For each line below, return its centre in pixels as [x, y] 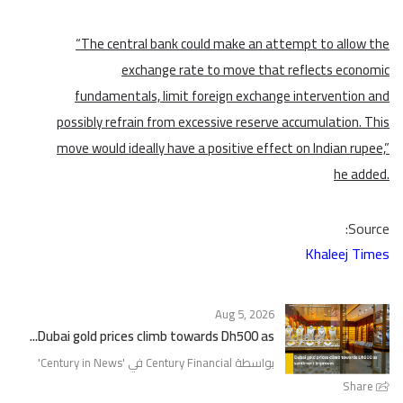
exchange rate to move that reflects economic [255, 70]
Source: [369, 229]
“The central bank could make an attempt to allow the [233, 44]
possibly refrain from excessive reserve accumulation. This [223, 122]
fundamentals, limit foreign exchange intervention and [232, 96]
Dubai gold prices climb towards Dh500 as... [156, 336]
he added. [362, 175]
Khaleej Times [347, 254]
